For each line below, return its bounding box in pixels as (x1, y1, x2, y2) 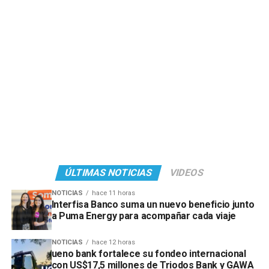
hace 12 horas (91, 238, 135, 247)
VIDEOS (169, 167, 206, 179)
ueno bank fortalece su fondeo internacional (51, 248, 246, 260)
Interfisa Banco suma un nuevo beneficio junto (51, 199, 255, 211)
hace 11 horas (91, 189, 135, 198)
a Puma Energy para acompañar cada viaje (51, 210, 237, 222)
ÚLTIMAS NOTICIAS (64, 167, 154, 179)
